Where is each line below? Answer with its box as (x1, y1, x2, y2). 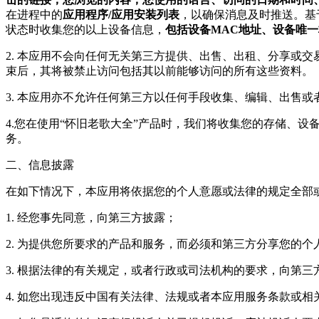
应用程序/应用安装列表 (63, 9, 179, 21)
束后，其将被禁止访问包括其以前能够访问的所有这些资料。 (6, 65, 313, 77)
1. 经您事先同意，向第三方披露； (6, 211, 177, 224)
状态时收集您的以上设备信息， (6, 23, 165, 36)
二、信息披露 (6, 159, 74, 171)
